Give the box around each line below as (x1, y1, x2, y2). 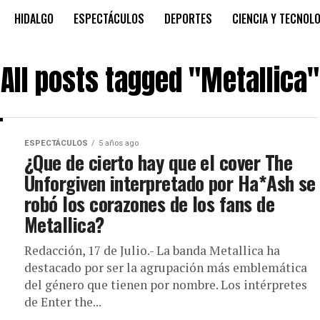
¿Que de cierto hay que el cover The (24, 148, 292, 176)
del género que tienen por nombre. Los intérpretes (24, 276, 307, 293)
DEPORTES (164, 10, 212, 27)
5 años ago (99, 139, 139, 148)
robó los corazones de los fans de (24, 189, 275, 218)
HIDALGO (14, 10, 54, 27)
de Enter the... (24, 294, 101, 310)
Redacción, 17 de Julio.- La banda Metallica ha (24, 242, 280, 259)
